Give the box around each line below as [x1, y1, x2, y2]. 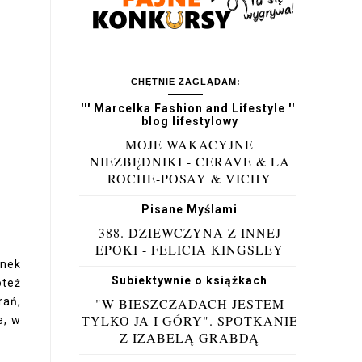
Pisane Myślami [141, 203, 238, 216]
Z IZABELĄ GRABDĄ [120, 329, 259, 346]
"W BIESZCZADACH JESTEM [95, 295, 284, 312]
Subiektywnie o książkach [112, 274, 267, 287]
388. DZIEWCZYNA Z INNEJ [98, 224, 281, 241]
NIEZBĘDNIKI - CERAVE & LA [89, 153, 290, 170]
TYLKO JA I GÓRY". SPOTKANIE [81, 312, 298, 329]
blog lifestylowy [141, 115, 238, 128]
